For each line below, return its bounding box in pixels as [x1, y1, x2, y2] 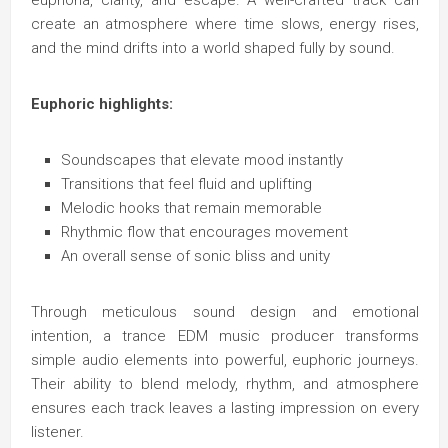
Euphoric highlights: [31, 95, 173, 113]
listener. [31, 423, 84, 441]
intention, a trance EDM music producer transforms [31, 327, 419, 345]
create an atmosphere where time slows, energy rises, [31, 15, 419, 33]
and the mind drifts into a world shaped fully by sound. [31, 39, 395, 57]
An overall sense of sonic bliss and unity [61, 247, 330, 265]
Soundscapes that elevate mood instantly [61, 151, 343, 169]
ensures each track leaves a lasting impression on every [31, 399, 419, 417]
